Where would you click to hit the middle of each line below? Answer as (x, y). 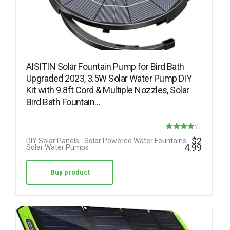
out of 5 (181, 163)
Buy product (70, 172)
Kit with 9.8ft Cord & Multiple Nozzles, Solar (108, 90)
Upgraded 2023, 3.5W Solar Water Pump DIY (109, 78)
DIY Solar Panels (53, 140)
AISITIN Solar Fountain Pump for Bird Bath (105, 66)
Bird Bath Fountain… (63, 102)
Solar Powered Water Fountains (135, 140)
